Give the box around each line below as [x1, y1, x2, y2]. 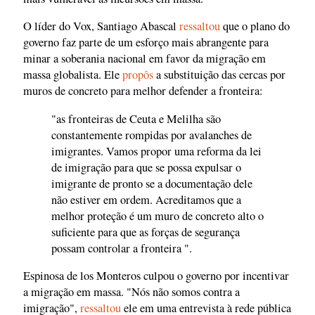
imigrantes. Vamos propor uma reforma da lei [51, 143, 262, 159]
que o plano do [220, 18, 290, 34]
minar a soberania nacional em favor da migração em [23, 51, 266, 67]
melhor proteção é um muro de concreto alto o [51, 207, 264, 224]
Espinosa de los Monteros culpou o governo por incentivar [23, 268, 289, 284]
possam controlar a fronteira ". [51, 240, 192, 256]
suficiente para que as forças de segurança [51, 224, 240, 240]
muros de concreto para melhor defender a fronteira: [23, 83, 263, 99]
